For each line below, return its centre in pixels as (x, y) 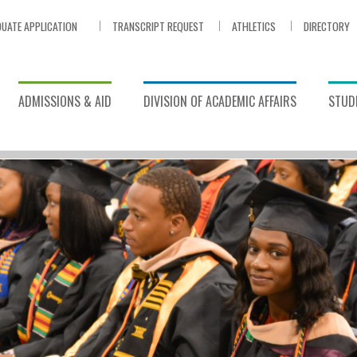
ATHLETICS (254, 26)
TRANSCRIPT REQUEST (158, 26)
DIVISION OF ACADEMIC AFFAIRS (220, 101)
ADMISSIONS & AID (65, 101)
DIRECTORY (327, 26)
